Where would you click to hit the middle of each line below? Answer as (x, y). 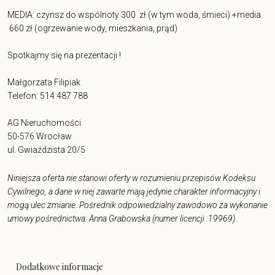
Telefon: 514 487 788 (48, 96)
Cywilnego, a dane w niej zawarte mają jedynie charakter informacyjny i (134, 192)
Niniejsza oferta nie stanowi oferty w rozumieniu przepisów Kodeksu (131, 178)
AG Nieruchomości (44, 123)
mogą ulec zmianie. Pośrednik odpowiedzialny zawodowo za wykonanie (137, 205)
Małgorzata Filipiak (44, 83)
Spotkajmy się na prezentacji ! (64, 56)
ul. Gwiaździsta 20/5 (46, 150)
